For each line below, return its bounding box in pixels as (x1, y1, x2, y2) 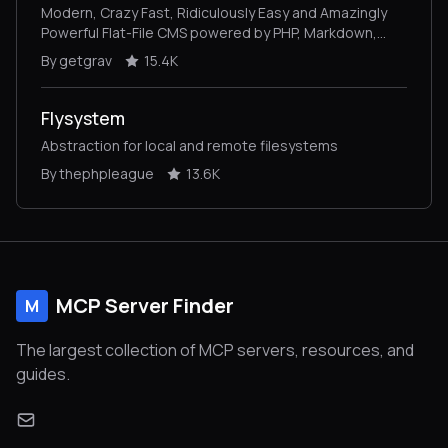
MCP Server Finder (56, 292, 234, 319)
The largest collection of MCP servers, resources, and (16, 339, 414, 361)
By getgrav (41, 51, 112, 70)
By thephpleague (41, 164, 154, 183)
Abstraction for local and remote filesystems (41, 136, 338, 155)
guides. (16, 363, 70, 385)
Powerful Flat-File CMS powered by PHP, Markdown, (41, 23, 377, 42)
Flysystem (41, 106, 125, 130)
